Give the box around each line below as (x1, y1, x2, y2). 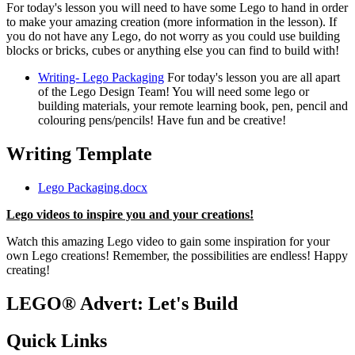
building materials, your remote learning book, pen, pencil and (38, 99, 348, 113)
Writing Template (6, 143, 152, 165)
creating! (6, 263, 50, 277)
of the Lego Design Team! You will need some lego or (38, 85, 309, 99)
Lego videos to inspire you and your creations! (6, 208, 254, 222)
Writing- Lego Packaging (38, 71, 164, 85)
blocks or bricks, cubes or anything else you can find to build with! (6, 44, 342, 58)
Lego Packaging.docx (38, 181, 147, 195)
